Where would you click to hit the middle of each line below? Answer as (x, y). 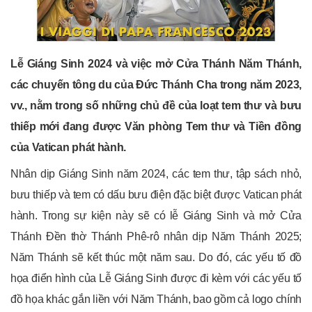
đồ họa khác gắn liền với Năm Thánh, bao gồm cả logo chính (156, 299)
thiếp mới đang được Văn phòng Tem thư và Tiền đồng (156, 127)
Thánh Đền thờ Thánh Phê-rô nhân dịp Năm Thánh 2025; (156, 237)
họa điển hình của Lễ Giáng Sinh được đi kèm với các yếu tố (156, 279)
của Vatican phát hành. (68, 148)
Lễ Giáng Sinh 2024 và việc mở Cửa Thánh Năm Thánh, (156, 64)
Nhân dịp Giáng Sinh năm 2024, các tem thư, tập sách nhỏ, (156, 174)
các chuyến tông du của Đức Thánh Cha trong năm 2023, (156, 85)
